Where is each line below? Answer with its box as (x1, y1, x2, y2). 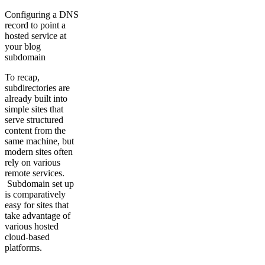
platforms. (5, 242, 42, 253)
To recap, (5, 72, 40, 82)
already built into (5, 93, 67, 104)
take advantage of (5, 210, 70, 221)
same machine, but (5, 135, 74, 146)
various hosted (5, 221, 59, 231)
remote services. (5, 167, 64, 178)
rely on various (5, 157, 60, 167)
